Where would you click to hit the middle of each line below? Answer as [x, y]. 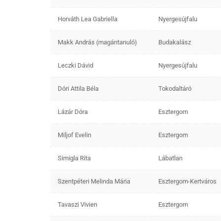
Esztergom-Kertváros [187, 181]
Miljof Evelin [74, 135]
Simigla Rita [74, 158]
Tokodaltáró [175, 88]
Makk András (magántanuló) [97, 42]
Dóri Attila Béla [78, 88]
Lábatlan [170, 158]
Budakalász [175, 42]
